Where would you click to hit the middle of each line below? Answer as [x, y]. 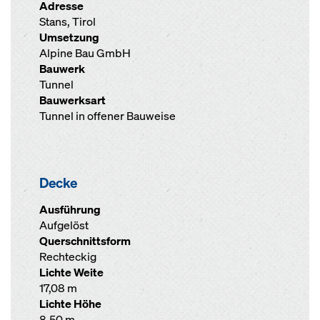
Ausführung [70, 210]
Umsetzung [69, 37]
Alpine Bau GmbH [85, 53]
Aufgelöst [64, 225]
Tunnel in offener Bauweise [107, 116]
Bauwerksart [72, 100]
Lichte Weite [71, 272]
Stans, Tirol [67, 22]
